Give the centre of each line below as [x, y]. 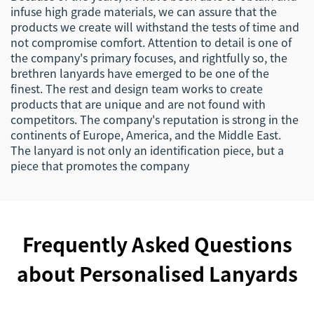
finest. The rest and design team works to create [137, 88]
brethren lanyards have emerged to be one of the [140, 73]
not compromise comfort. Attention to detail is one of [151, 42]
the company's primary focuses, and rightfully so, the [149, 57]
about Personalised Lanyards [157, 273]
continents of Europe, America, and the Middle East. [146, 135]
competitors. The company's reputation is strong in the [155, 119]
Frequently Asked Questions [157, 244]
